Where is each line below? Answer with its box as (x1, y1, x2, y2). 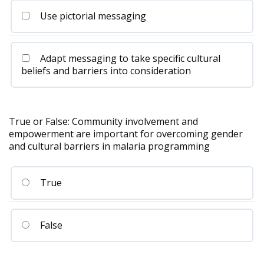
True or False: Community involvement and (9, 115, 198, 128)
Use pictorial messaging (38, 9, 147, 23)
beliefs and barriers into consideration (21, 64, 191, 78)
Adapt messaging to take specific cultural (38, 52, 221, 65)
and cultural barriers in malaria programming (9, 140, 210, 153)
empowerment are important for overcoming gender (9, 127, 243, 141)
